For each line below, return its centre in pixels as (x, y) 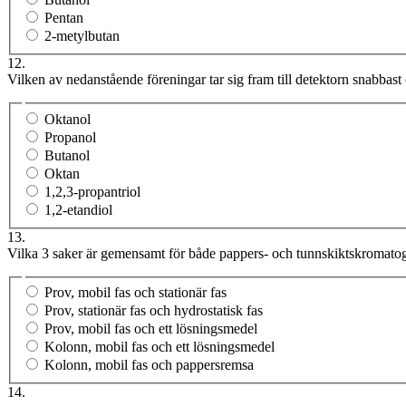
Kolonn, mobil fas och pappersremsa (149, 365)
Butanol (67, 155)
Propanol (70, 137)
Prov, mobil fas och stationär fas (135, 293)
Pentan (64, 18)
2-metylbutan (82, 36)
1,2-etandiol (78, 209)
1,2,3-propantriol (92, 191)
